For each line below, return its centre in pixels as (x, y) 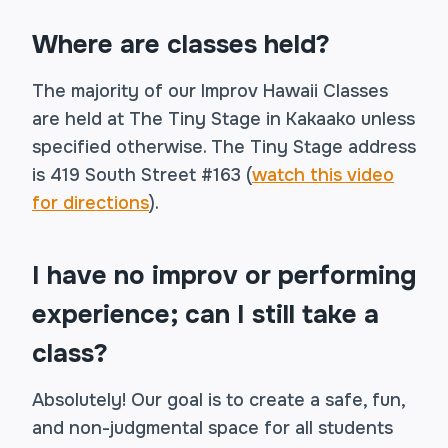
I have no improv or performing (224, 275)
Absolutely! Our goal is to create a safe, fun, (218, 400)
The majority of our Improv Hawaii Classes (210, 91)
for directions (90, 203)
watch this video (323, 175)
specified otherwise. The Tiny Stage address (224, 147)
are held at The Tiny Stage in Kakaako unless (223, 119)
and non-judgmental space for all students (212, 428)
